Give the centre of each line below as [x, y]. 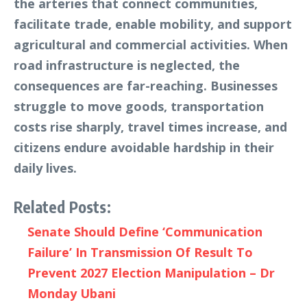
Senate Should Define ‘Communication [145, 231]
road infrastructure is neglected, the [127, 65]
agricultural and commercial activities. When [151, 44]
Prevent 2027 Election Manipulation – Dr [151, 272]
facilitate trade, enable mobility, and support [153, 24]
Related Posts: [62, 207]
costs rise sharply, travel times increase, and [150, 126]
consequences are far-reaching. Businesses [146, 85]
